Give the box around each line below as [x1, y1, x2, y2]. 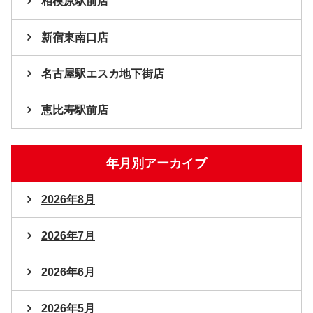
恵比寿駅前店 [41, 104, 108, 117]
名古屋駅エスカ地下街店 [41, 68, 164, 80]
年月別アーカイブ [106, 156, 207, 171]
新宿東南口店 [41, 31, 108, 44]
